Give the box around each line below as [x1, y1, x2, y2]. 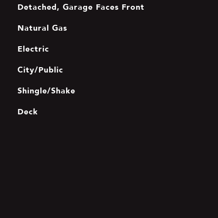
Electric [17, 42, 49, 55]
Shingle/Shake [17, 84, 75, 97]
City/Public [17, 63, 63, 76]
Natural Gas [17, 21, 67, 34]
